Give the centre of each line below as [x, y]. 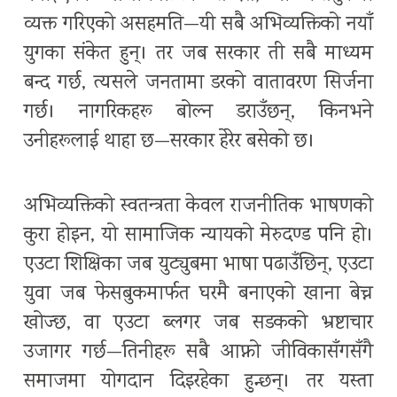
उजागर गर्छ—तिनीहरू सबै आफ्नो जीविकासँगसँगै [198, 353]
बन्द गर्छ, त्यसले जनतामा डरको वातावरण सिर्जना [198, 83]
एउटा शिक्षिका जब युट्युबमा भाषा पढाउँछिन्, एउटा [198, 265]
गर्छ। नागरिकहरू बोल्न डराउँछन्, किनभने [198, 113]
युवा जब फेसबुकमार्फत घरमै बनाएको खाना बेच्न [198, 294]
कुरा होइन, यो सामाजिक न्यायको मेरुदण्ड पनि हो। [198, 236]
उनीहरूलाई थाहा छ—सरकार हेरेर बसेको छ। [169, 142]
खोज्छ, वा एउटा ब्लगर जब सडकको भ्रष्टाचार [198, 323]
